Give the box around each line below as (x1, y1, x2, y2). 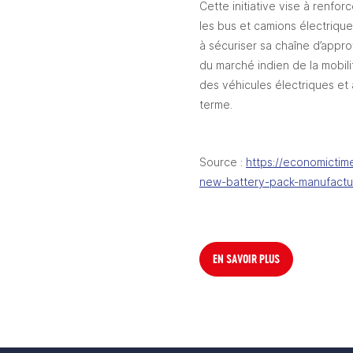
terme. (199, 98, 232, 111)
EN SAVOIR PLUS (213, 251, 280, 266)
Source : (199, 155, 246, 169)
